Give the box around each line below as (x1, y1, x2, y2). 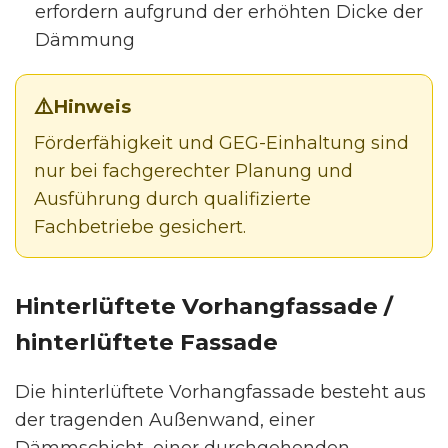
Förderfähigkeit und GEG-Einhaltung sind (34, 131, 409, 154)
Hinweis (54, 95, 131, 118)
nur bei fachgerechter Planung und (34, 159, 353, 182)
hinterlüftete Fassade (15, 327, 278, 356)
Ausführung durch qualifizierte (34, 187, 311, 210)
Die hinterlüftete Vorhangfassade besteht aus (15, 380, 426, 403)
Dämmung (35, 28, 135, 51)
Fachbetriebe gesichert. (34, 215, 246, 238)
